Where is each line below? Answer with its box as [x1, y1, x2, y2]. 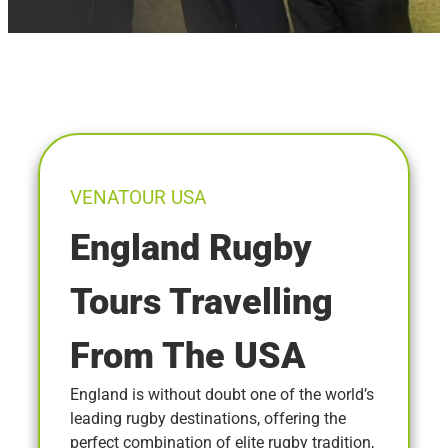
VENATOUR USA [70, 187, 206, 210]
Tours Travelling [70, 280, 333, 323]
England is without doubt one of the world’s [70, 384, 374, 404]
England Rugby [70, 226, 312, 269]
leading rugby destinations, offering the [70, 408, 346, 428]
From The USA [70, 334, 306, 377]
